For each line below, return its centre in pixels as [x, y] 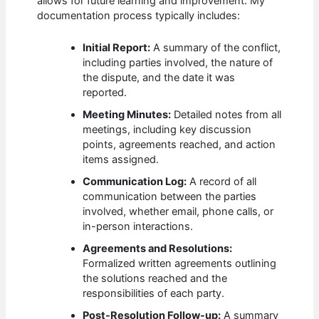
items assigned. [121, 159]
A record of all [222, 181]
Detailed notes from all [226, 114]
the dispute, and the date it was [159, 77]
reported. [105, 92]
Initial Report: [117, 47]
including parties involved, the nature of [178, 62]
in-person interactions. [138, 226]
